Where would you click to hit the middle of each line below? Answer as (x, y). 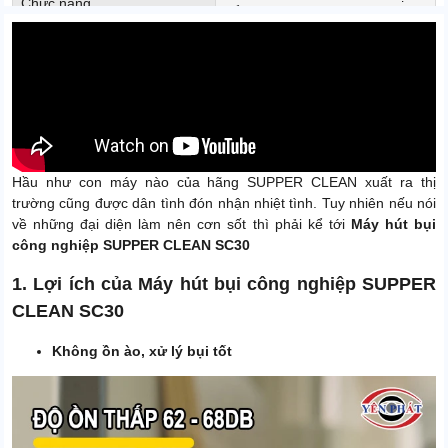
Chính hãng (261, 44)
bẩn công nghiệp (277, 11)
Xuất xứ (45, 44)
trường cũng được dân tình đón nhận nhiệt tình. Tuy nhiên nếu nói (224, 203)
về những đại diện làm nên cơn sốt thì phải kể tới (181, 224)
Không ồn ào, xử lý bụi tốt (142, 351)
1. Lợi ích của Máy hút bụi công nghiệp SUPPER (224, 284)
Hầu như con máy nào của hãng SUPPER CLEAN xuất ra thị (224, 182)
